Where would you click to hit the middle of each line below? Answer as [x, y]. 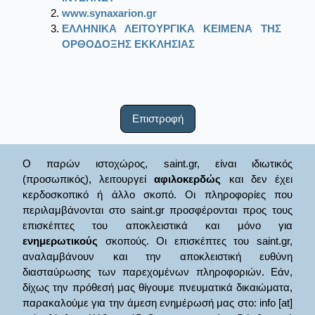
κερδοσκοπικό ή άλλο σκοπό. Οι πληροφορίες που [157, 194]
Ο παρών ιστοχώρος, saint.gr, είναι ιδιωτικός [157, 163]
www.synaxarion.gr [109, 13]
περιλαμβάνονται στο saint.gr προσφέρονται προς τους [157, 210]
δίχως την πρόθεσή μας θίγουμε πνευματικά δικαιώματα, [157, 287]
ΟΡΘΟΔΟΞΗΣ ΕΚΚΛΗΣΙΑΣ [128, 44]
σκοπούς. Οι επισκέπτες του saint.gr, [195, 240]
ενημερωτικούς [60, 240]
